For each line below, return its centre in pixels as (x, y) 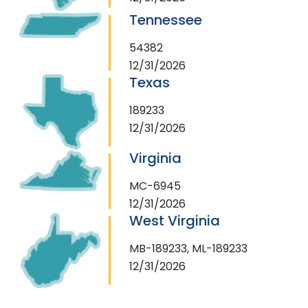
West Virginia (175, 220)
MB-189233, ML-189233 (188, 248)
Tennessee (166, 20)
